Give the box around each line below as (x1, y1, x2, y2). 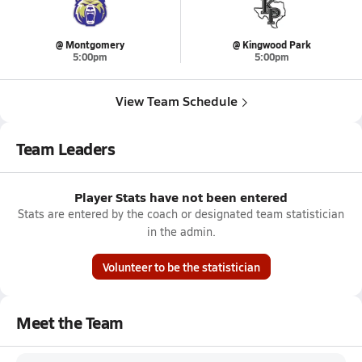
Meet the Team (16, 311, 124, 334)
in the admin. (146, 224, 216, 239)
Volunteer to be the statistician (102, 259, 260, 275)
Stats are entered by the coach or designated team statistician (18, 206, 344, 221)
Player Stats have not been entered (74, 187, 288, 206)
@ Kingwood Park (232, 38, 311, 52)
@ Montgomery (56, 38, 124, 52)
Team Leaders (16, 137, 116, 160)
